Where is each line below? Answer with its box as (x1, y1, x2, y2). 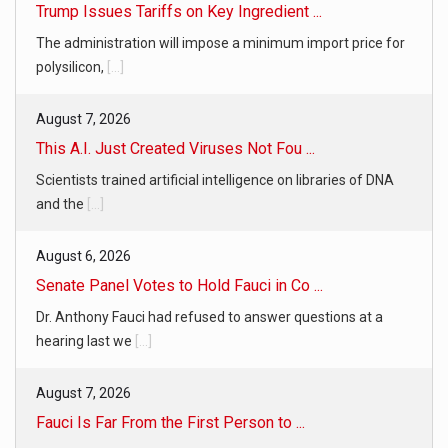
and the (36, 196, 87, 213)
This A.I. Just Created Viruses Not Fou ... (36, 139, 315, 159)
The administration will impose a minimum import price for (36, 35, 405, 52)
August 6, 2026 (36, 248, 131, 265)
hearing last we (36, 333, 135, 350)
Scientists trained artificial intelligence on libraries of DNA (36, 172, 394, 189)
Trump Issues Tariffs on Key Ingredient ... (36, 2, 322, 22)
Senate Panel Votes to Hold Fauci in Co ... (36, 276, 323, 296)
